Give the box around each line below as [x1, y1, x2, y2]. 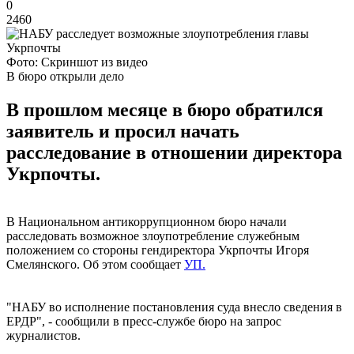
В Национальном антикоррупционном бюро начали [6, 214, 287, 228]
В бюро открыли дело [6, 69, 124, 83]
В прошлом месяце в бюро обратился [6, 99, 323, 120]
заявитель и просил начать [6, 120, 239, 141]
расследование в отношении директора [6, 141, 342, 163]
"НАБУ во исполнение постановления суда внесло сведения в [6, 299, 342, 314]
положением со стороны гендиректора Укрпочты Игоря [6, 243, 309, 257]
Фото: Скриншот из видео [6, 55, 148, 69]
